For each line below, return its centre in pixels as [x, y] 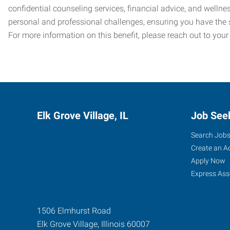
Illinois [113, 224]
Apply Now [208, 160]
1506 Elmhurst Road [74, 210]
